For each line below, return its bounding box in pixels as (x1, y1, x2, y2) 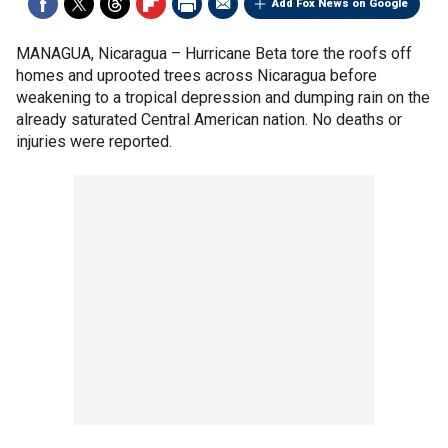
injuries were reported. (16, 132, 172, 151)
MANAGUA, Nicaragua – (16, 44, 185, 63)
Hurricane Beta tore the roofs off (185, 44, 412, 63)
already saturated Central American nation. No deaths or (16, 110, 402, 129)
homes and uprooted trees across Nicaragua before (16, 66, 377, 85)
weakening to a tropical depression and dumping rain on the (16, 88, 430, 107)
